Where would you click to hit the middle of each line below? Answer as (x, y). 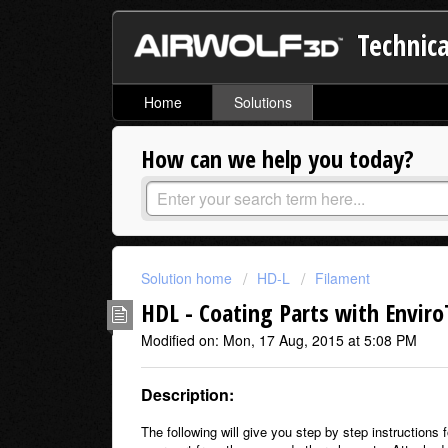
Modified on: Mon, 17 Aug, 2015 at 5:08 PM (279, 339)
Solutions (262, 102)
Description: (187, 395)
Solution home (188, 278)
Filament (342, 278)
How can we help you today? (277, 159)
